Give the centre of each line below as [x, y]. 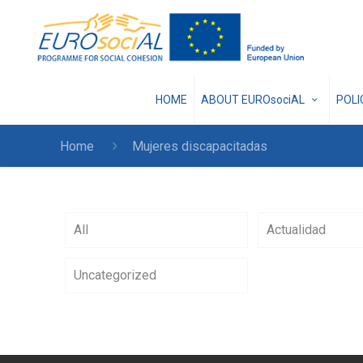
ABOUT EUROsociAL [254, 100]
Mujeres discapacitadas [199, 147]
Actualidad [297, 230]
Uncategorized [115, 275]
